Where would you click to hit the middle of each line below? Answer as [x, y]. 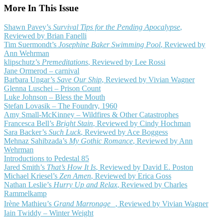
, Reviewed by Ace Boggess [124, 132]
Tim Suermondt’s [31, 45]
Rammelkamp [25, 194]
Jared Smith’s [25, 167]
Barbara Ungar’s [30, 80]
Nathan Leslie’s [29, 185]
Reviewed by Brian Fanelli [45, 36]
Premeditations [65, 62]
